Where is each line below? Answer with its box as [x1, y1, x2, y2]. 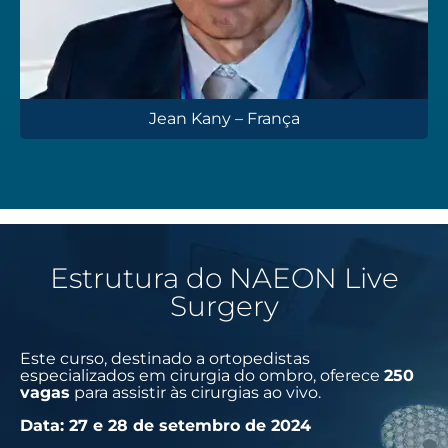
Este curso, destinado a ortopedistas [20, 348, 310, 368]
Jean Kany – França [148, 108, 300, 128]
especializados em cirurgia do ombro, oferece [20, 365, 384, 385]
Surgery [169, 288, 279, 323]
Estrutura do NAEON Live [49, 260, 399, 295]
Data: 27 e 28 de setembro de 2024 [20, 415, 311, 435]
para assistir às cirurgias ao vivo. [70, 382, 321, 402]
